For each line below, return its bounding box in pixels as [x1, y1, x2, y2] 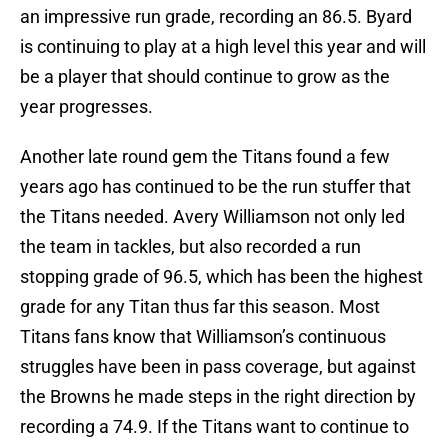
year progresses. [20, 96, 153, 118]
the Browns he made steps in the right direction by [20, 386, 416, 408]
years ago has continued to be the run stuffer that [20, 176, 411, 198]
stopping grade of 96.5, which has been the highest [20, 266, 423, 288]
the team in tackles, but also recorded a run [20, 236, 361, 258]
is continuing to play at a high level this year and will [20, 36, 426, 58]
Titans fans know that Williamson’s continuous [20, 326, 386, 348]
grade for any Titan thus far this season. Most [20, 296, 380, 318]
